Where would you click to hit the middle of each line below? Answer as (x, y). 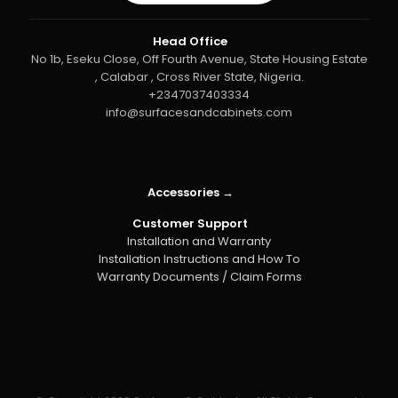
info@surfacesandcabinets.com (199, 112)
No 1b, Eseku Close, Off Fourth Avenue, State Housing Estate (199, 59)
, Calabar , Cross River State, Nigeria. (199, 76)
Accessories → (190, 192)
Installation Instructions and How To (199, 259)
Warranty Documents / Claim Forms (199, 276)
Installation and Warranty (199, 241)
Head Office (191, 41)
